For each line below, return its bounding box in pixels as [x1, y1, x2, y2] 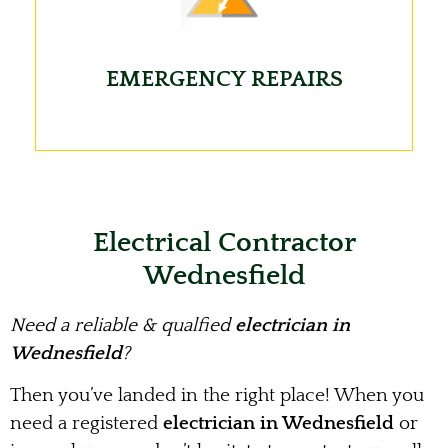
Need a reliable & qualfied [10, 315, 230, 337]
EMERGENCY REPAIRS [105, 65, 343, 92]
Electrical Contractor [92, 227, 356, 259]
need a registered [10, 413, 158, 435]
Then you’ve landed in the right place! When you [10, 385, 424, 407]
